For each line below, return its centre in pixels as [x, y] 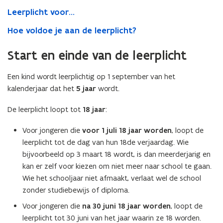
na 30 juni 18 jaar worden [126, 206]
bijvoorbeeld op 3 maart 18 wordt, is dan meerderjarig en [116, 154]
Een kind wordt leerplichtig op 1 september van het [91, 76]
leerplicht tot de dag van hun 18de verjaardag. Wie [106, 142]
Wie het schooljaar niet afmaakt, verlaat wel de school [112, 178]
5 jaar [86, 89]
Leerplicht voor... [41, 12]
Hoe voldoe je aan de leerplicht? [72, 30]
